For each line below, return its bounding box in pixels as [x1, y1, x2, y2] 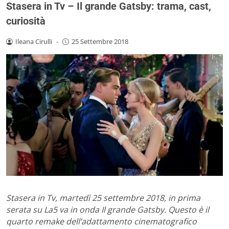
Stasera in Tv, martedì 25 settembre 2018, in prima [6, 192, 200, 204]
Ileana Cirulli [15, 36, 52, 46]
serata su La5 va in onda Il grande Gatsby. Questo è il [6, 204, 209, 216]
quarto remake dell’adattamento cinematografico [6, 216, 197, 227]
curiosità [6, 14, 45, 27]
